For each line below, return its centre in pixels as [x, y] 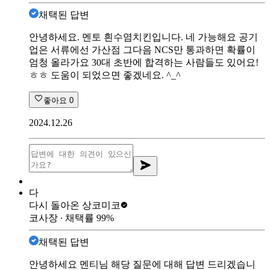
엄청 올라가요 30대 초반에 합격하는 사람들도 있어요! [144, 62]
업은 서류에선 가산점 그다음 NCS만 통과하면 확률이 [142, 49]
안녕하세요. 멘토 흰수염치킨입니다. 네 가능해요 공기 [143, 37]
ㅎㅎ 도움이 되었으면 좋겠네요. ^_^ [105, 75]
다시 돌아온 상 [60, 205]
